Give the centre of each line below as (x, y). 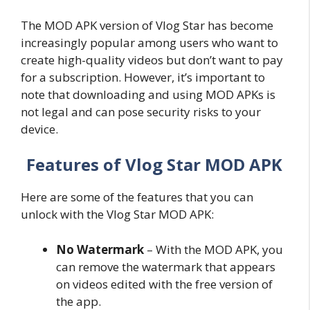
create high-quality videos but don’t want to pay (152, 60)
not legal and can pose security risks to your (141, 111)
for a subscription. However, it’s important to (143, 77)
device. (39, 129)
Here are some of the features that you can (137, 197)
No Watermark (100, 249)
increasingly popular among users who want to (149, 42)
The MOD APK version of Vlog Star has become (147, 25)
